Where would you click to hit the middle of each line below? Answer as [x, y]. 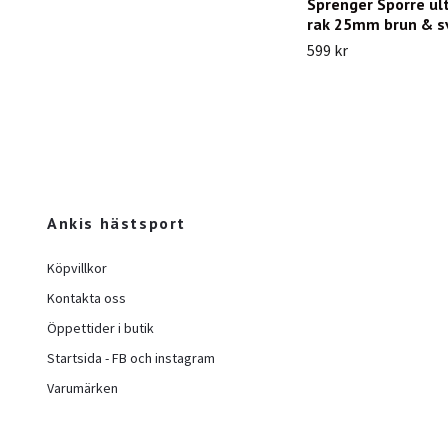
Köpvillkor [77, 267]
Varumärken [82, 387]
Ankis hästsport [116, 222]
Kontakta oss [86, 297]
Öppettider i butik [100, 327]
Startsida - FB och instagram [131, 357]
